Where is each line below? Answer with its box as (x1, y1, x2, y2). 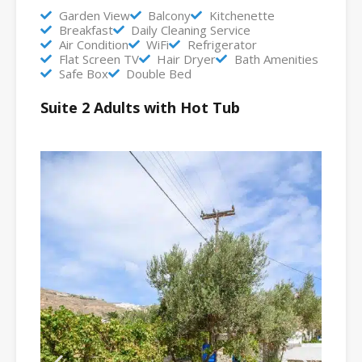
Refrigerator (187, 36, 257, 53)
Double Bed (126, 65, 192, 82)
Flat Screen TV (58, 50, 139, 67)
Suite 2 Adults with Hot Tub (40, 97, 240, 117)
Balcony (148, 6, 191, 23)
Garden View (58, 6, 130, 23)
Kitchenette (208, 6, 275, 23)
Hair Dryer (157, 50, 216, 67)
